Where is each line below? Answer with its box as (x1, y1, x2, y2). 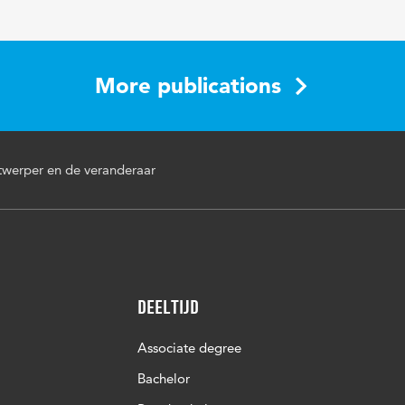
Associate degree (137, 339, 241, 356)
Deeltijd (137, 296, 199, 318)
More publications (95, 72, 281, 99)
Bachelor (137, 370, 190, 387)
